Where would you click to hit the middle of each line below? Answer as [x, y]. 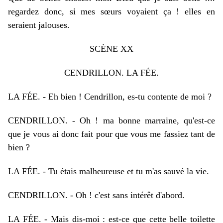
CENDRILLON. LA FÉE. [111, 73]
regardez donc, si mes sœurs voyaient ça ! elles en [111, 11]
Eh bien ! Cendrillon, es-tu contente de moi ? [130, 97]
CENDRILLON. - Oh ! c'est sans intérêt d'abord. [96, 195]
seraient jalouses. [39, 25]
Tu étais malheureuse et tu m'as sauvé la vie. [129, 171]
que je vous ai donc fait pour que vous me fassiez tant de [111, 134]
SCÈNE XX [111, 49]
